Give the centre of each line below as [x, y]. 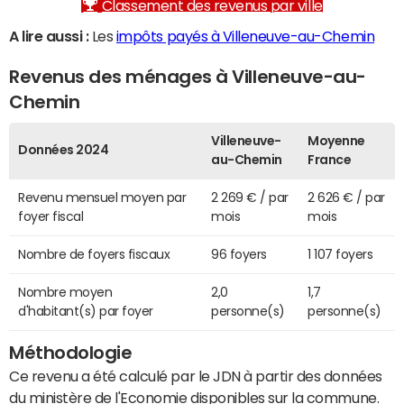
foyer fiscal [51, 217]
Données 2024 [64, 150]
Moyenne [336, 141]
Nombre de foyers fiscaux [94, 255]
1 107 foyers [340, 255]
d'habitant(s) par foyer [86, 312]
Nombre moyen [65, 293]
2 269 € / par [250, 198]
